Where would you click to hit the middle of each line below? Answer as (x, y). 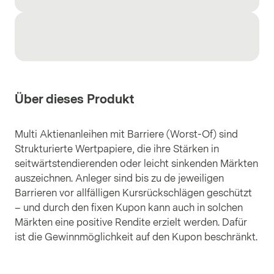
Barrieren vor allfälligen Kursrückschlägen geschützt (133, 193)
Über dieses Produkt (74, 99)
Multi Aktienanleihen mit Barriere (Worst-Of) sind (126, 134)
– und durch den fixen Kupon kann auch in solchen (129, 208)
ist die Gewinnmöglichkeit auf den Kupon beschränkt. (136, 237)
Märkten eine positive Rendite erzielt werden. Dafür (131, 222)
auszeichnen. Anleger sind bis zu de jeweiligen (119, 178)
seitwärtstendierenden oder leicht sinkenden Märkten (136, 164)
